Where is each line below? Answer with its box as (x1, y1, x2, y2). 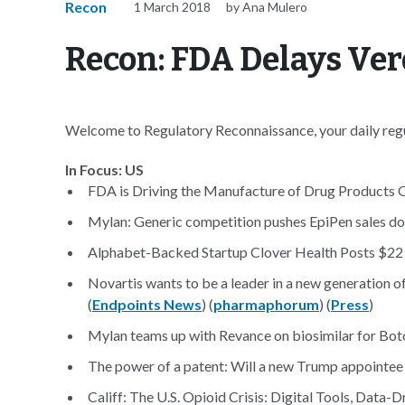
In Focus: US (65, 161, 144, 178)
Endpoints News (92, 296, 202, 313)
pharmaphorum (213, 296, 319, 313)
